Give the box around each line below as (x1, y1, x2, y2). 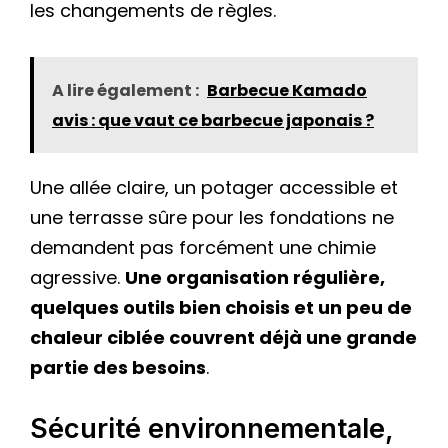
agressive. (30, 264, 125, 290)
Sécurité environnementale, (30, 412, 393, 446)
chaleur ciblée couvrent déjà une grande (30, 324, 417, 350)
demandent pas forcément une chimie (30, 234, 376, 260)
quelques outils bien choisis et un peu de (30, 294, 412, 320)
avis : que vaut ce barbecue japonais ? (52, 108, 374, 132)
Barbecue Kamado (207, 78, 367, 102)
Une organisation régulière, (125, 264, 385, 290)
